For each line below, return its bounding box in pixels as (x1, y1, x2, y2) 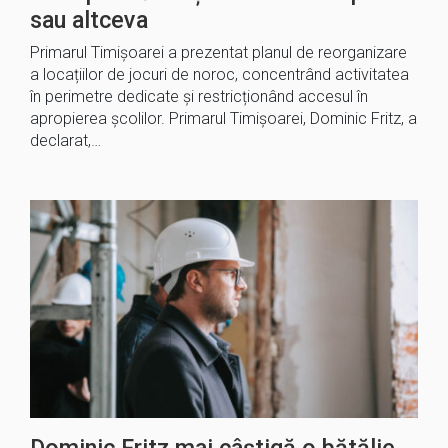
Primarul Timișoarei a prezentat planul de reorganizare (30, 42, 407, 62)
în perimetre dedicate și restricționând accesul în (30, 86, 368, 106)
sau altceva (30, 5, 148, 34)
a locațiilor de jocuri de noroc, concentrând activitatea (30, 64, 409, 84)
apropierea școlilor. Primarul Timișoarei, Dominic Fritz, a (30, 108, 417, 128)
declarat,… (30, 130, 101, 150)
